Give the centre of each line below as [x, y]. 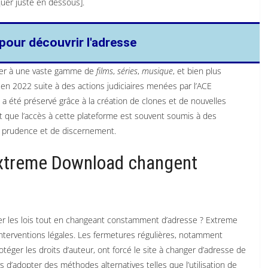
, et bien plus [197, 71]
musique [157, 71]
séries [127, 71]
